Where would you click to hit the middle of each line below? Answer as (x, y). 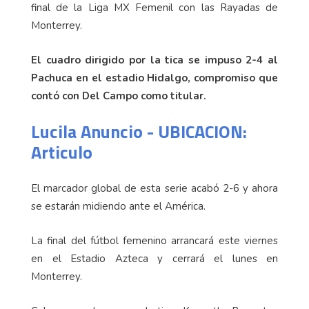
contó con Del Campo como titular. (120, 96)
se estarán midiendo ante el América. (118, 206)
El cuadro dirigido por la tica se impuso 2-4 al (154, 60)
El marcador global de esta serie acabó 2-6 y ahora (154, 188)
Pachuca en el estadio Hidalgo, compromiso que (154, 78)
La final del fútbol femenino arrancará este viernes (154, 240)
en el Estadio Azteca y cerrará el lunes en (154, 258)
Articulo (62, 152)
